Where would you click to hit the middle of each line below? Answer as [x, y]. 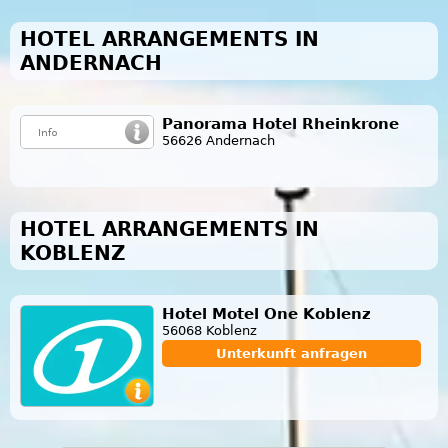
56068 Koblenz [209, 330]
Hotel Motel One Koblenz [266, 313]
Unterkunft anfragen [291, 353]
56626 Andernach [218, 140]
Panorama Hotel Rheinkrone [280, 123]
